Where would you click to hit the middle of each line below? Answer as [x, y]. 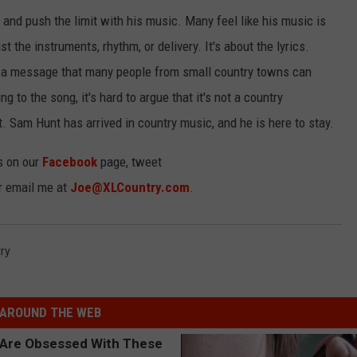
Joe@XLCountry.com [130, 188]
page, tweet [129, 162]
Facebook [70, 162]
